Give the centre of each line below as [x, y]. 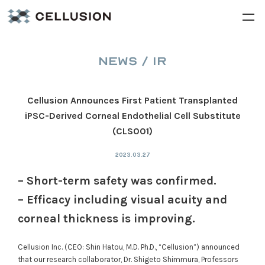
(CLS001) [132, 131]
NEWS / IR [132, 61]
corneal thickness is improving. [106, 219]
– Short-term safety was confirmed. [117, 181]
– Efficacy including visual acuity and [122, 200]
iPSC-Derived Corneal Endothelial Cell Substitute [132, 116]
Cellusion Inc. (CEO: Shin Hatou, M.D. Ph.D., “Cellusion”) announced [128, 247]
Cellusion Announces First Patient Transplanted [132, 100]
